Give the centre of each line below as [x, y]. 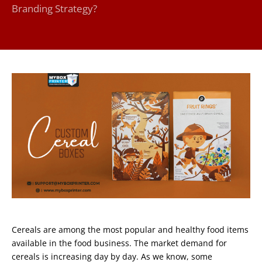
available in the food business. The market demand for [119, 243]
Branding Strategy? [54, 9]
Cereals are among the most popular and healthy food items [130, 229]
